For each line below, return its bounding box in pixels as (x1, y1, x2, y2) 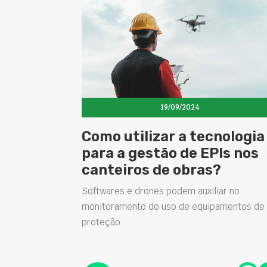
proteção (82, 216, 120, 228)
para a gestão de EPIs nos (82, 144, 259, 162)
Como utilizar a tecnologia (82, 128, 265, 145)
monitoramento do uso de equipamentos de (82, 200, 265, 212)
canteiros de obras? (82, 161, 221, 178)
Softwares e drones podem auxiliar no (82, 185, 240, 197)
